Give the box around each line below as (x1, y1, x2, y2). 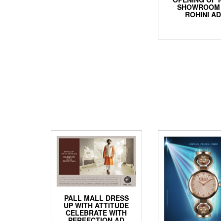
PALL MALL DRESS (64, 193, 129, 203)
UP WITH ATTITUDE (64, 200, 129, 211)
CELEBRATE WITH (66, 208, 127, 218)
